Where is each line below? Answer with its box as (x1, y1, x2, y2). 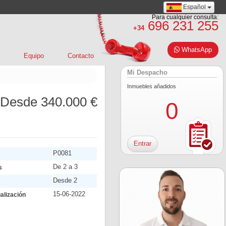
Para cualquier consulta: (152, 14, 218, 20)
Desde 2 (52, 177, 77, 184)
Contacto (67, 52, 94, 60)
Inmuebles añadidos (127, 83, 176, 89)
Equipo (23, 52, 44, 60)
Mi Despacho (127, 69, 167, 76)
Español (182, 4, 207, 11)
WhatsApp (180, 46, 212, 53)
